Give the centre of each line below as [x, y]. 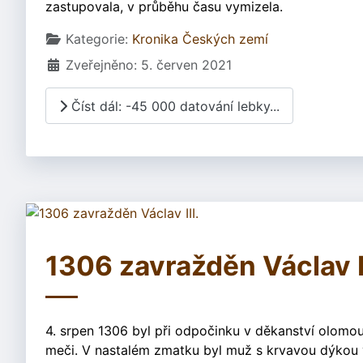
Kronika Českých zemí [200, 39]
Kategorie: [97, 39]
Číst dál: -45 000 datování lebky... [173, 106]
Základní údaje [90, 38]
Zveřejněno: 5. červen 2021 [149, 65]
